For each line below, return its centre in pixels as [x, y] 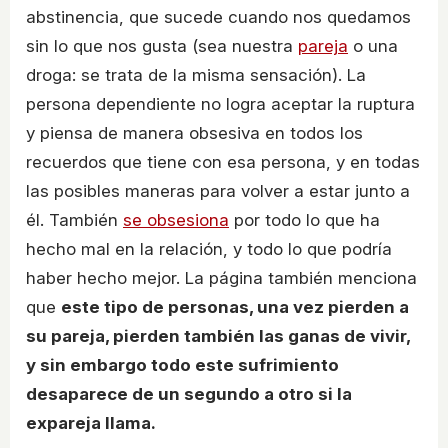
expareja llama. [91, 422]
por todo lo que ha [304, 219]
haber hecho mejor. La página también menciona [221, 277]
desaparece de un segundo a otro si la [189, 393]
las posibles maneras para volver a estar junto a [218, 190]
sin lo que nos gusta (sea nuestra [162, 45]
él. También [74, 219]
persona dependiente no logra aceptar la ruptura [220, 103]
